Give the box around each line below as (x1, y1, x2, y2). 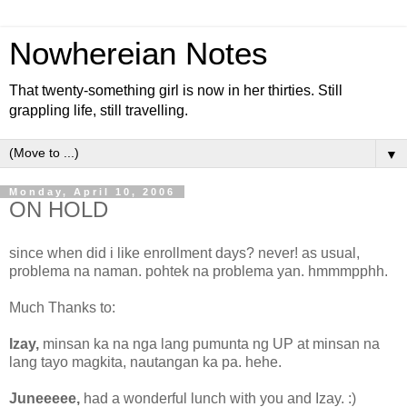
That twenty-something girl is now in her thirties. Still (9, 83, 342, 98)
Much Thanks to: (9, 299, 115, 315)
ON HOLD (9, 197, 108, 222)
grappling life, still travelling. (9, 103, 188, 118)
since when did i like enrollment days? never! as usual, (9, 244, 360, 261)
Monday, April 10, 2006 (9, 186, 175, 197)
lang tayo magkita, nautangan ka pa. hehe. (9, 353, 282, 370)
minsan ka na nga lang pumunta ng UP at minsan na (39, 335, 380, 352)
